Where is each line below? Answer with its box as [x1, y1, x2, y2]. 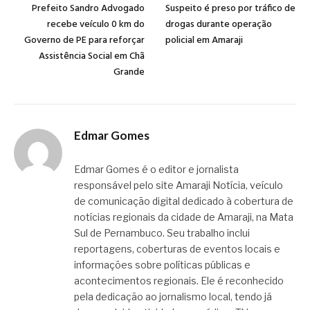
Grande [113, 64, 145, 80]
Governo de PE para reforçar [24, 32, 145, 48]
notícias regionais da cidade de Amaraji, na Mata [74, 210, 293, 223]
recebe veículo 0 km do [47, 16, 145, 33]
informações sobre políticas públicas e [74, 258, 250, 271]
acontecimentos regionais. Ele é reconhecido [74, 274, 284, 286]
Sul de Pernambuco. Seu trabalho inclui [74, 226, 250, 239]
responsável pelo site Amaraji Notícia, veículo [74, 179, 283, 191]
